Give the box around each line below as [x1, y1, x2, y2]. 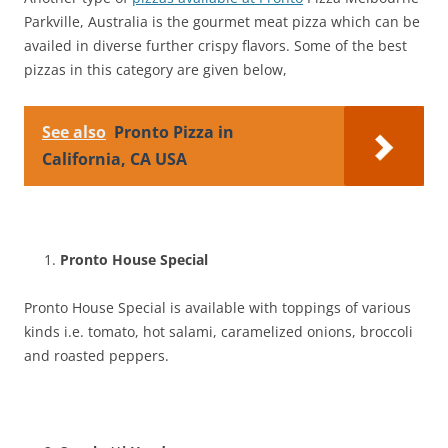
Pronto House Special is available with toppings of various [24, 297, 411, 317]
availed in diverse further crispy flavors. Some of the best [24, 35, 407, 55]
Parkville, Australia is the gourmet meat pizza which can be [24, 11, 420, 31]
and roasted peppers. [24, 345, 169, 365]
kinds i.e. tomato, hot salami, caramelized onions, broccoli [24, 321, 413, 341]
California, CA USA [42, 147, 187, 170]
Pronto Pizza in [114, 120, 234, 143]
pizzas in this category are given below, [24, 59, 287, 79]
